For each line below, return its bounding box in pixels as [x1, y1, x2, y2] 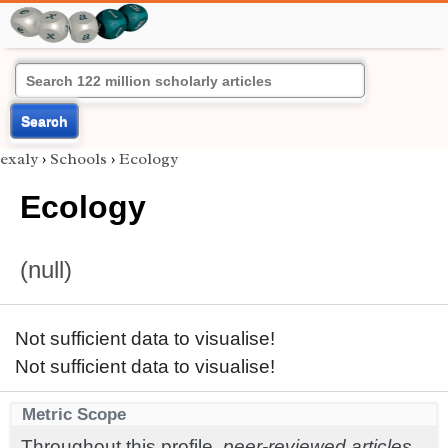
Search [21, 113, 68, 129]
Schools [50, 149, 107, 169]
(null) [20, 256, 72, 283]
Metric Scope [22, 404, 126, 424]
